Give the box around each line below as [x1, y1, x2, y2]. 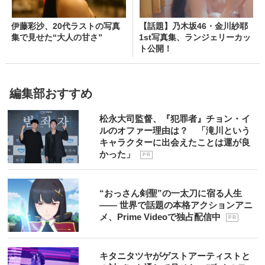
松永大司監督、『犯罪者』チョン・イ [99, 114, 251, 124]
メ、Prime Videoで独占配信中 [99, 212, 224, 222]
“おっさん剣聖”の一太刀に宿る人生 [99, 188, 243, 198]
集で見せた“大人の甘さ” [11, 33, 102, 42]
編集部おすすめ [9, 87, 93, 100]
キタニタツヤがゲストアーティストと [99, 251, 251, 261]
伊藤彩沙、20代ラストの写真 [11, 21, 120, 31]
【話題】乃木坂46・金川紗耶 [138, 21, 248, 31]
